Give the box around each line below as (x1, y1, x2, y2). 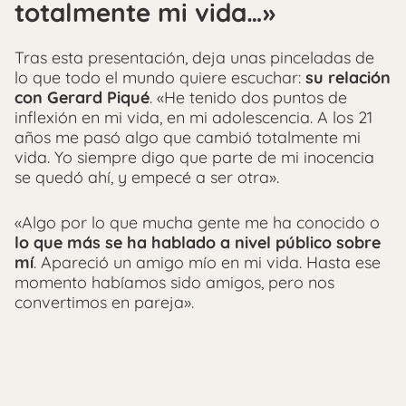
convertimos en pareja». (14, 291, 194, 313)
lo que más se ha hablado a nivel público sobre (14, 231, 381, 253)
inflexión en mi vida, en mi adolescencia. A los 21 (14, 106, 372, 128)
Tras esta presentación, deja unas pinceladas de (14, 46, 374, 68)
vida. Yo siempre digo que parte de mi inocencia (14, 146, 374, 168)
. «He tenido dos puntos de (150, 86, 347, 108)
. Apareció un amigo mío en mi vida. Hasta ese (34, 251, 381, 273)
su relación (305, 66, 391, 88)
